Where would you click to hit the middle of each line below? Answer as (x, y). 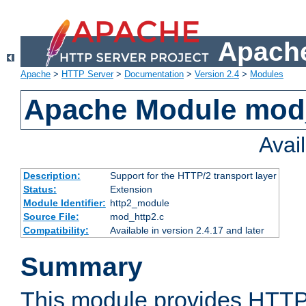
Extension (131, 190)
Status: (40, 190)
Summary (82, 267)
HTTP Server (87, 74)
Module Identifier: (64, 203)
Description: (52, 176)
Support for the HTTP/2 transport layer (193, 176)
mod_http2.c (137, 217)
